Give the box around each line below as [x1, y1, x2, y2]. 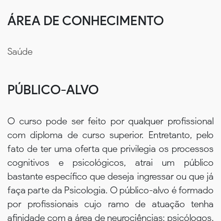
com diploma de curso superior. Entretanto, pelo [7, 129, 214, 141]
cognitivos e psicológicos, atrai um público [7, 156, 214, 168]
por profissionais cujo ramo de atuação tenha [7, 198, 214, 210]
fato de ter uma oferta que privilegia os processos [7, 143, 214, 154]
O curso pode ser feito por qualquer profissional [7, 115, 214, 127]
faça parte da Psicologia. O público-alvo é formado [7, 184, 214, 196]
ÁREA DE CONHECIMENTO [7, 12, 164, 29]
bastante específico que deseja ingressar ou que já [7, 170, 214, 182]
